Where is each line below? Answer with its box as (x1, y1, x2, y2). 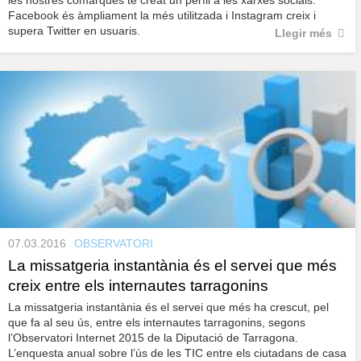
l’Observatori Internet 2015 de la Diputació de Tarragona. (8, 330, 298, 344)
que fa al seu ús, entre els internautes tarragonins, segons (8, 315, 305, 329)
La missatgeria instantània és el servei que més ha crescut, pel (8, 300, 329, 313)
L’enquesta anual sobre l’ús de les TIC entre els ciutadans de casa (8, 346, 346, 359)
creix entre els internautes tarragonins (8, 276, 268, 294)
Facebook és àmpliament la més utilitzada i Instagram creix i (8, 9, 316, 23)
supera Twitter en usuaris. (8, 24, 140, 38)
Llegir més (274, 27, 332, 40)
